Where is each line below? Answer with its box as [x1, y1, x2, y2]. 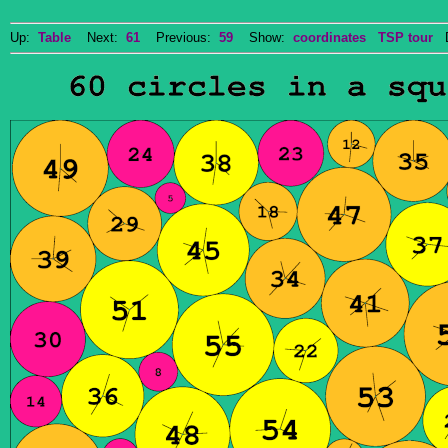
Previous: [140, 30, 219, 45]
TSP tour [378, 30, 433, 45]
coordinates [293, 30, 366, 45]
